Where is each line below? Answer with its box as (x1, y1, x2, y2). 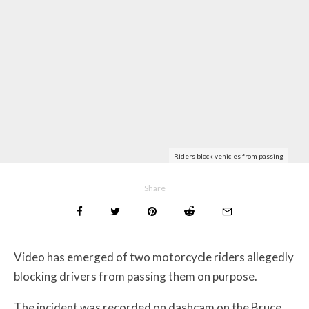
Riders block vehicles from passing (174, 151, 283, 160)
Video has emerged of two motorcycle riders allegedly (14, 249, 294, 264)
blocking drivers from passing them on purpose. (14, 268, 257, 283)
